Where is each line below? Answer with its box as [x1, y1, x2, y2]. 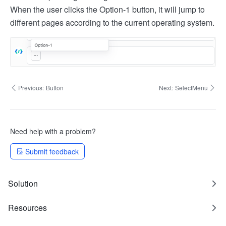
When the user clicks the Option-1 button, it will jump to [10, 3, 205, 15]
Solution [8, 177, 38, 189]
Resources [8, 201, 47, 213]
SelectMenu [175, 83, 208, 92]
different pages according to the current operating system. [10, 16, 214, 28]
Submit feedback [25, 146, 79, 156]
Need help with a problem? [10, 126, 96, 136]
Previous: [18, 83, 44, 92]
